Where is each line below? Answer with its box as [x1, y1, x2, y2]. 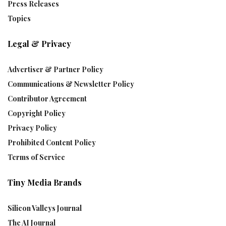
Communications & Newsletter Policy [8, 79, 134, 89]
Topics [8, 13, 31, 23]
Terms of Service [8, 152, 65, 162]
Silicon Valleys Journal [8, 203, 82, 213]
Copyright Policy [8, 108, 66, 118]
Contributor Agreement [8, 93, 87, 103]
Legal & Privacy [8, 38, 71, 49]
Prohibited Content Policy [8, 137, 96, 147]
